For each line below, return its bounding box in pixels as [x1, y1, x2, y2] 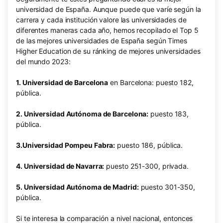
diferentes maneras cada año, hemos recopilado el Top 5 [16, 26, 199, 34]
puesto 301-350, [138, 183, 196, 191]
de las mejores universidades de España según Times [16, 36, 187, 45]
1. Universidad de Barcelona [16, 78, 109, 87]
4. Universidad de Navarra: [16, 162, 105, 170]
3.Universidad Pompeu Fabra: [16, 141, 115, 149]
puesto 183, [148, 110, 189, 118]
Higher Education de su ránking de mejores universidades [16, 47, 201, 55]
